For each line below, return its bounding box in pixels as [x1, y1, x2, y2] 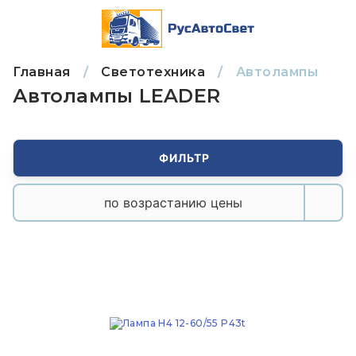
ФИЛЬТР [159, 151, 211, 164]
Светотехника [101, 64, 205, 79]
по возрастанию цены [104, 195, 242, 211]
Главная [13, 64, 71, 79]
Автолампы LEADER [13, 84, 220, 107]
